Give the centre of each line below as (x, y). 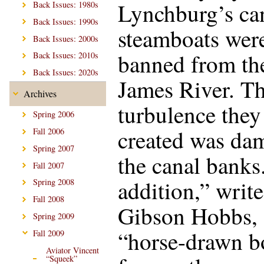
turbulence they (189, 114)
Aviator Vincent (72, 250)
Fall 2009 (49, 233)
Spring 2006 (54, 114)
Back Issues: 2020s (66, 72)
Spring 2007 (54, 148)
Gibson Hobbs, (188, 215)
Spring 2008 (54, 182)
